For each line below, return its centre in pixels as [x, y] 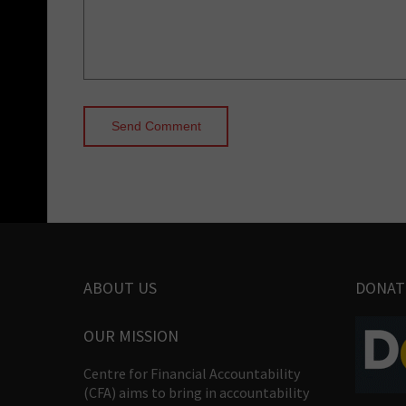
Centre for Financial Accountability [192, 373]
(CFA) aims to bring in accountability [196, 392]
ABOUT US [120, 287]
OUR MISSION [131, 335]
